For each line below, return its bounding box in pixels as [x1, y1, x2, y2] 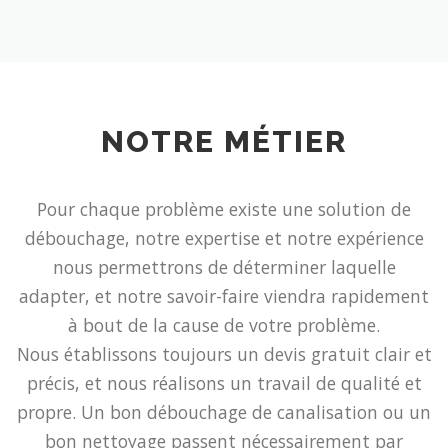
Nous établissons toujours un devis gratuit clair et [16, 341, 432, 366]
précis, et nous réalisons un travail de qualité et [26, 370, 422, 395]
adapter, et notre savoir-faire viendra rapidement [19, 283, 429, 308]
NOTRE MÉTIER [101, 123, 347, 159]
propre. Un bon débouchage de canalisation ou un [17, 399, 431, 424]
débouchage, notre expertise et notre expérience [24, 225, 424, 250]
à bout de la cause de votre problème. [68, 312, 380, 337]
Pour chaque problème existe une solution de [37, 196, 411, 221]
